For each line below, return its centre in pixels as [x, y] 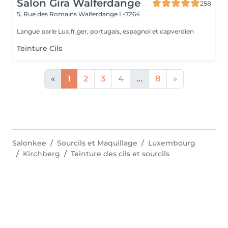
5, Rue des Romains [48, 14]
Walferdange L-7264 [109, 14]
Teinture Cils [39, 48]
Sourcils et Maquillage [97, 143]
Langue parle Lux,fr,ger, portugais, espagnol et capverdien [105, 31]
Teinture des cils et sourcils [120, 154]
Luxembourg [172, 143]
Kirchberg [41, 154]
